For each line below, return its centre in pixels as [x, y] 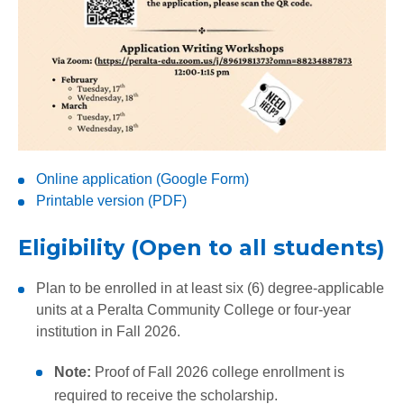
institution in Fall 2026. [108, 331]
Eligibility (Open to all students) [202, 247]
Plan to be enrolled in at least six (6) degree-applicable [210, 288]
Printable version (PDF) [111, 200]
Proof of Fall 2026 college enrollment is [218, 372]
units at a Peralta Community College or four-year [193, 309]
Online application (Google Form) [142, 179]
